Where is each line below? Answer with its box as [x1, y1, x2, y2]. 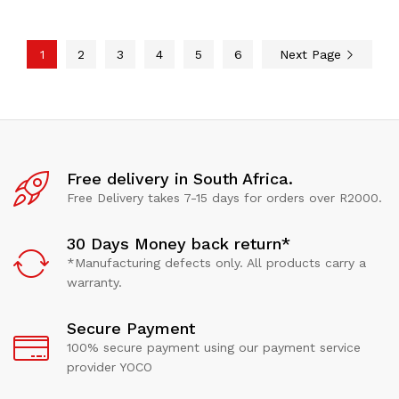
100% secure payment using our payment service [67, 340, 361, 355]
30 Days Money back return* [67, 234, 290, 254]
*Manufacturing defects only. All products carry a [67, 256, 366, 271]
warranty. [67, 275, 122, 290]
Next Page [280, 47, 346, 62]
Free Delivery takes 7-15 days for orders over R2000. [67, 191, 382, 206]
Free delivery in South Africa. [67, 169, 293, 189]
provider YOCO [67, 360, 152, 375]
